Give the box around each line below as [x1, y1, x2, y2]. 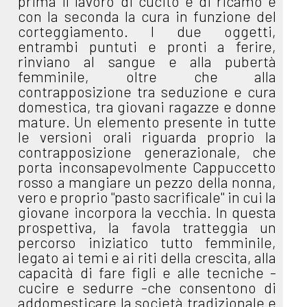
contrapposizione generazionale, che [18, 143, 277, 161]
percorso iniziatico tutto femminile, [18, 234, 277, 251]
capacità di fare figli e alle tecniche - [18, 264, 277, 282]
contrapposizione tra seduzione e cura [18, 83, 277, 101]
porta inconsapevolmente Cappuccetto [18, 158, 277, 176]
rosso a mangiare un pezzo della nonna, [18, 173, 277, 191]
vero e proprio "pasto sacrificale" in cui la [18, 188, 277, 206]
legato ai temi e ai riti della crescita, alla [18, 249, 277, 267]
